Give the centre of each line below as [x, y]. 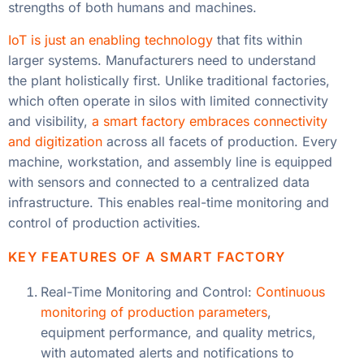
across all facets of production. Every [220, 141]
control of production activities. [104, 222]
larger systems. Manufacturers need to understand [162, 60]
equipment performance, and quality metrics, [178, 333]
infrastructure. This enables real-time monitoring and [169, 202]
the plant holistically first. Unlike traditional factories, [169, 80]
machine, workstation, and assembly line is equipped [170, 161]
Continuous [290, 292]
